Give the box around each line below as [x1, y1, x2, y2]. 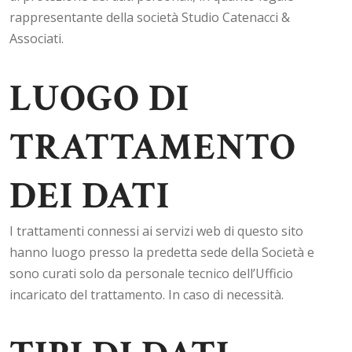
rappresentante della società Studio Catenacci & [9, 9, 290, 26]
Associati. [9, 30, 64, 47]
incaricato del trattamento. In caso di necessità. [9, 286, 284, 303]
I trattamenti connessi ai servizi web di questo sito [9, 222, 303, 240]
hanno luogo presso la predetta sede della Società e [9, 244, 314, 261]
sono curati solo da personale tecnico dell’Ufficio [9, 265, 293, 282]
